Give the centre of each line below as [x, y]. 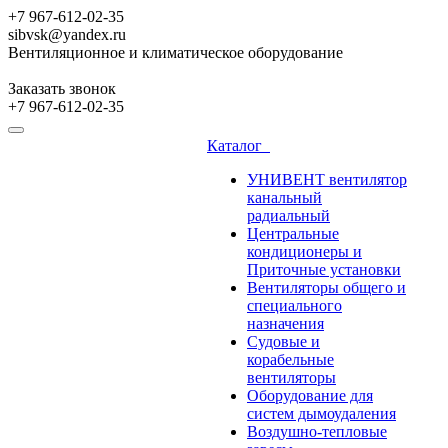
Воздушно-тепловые [317, 431]
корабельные [290, 359]
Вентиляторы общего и [326, 287]
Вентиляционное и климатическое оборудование [175, 52]
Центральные [293, 233]
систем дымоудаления [321, 413]
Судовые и [283, 341]
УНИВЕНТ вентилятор [327, 179]
